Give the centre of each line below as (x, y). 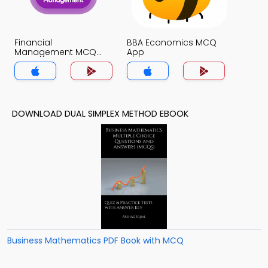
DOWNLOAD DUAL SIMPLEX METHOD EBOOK (100, 114)
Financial (33, 42)
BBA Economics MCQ (172, 42)
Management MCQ (55, 52)
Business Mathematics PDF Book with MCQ (95, 240)
